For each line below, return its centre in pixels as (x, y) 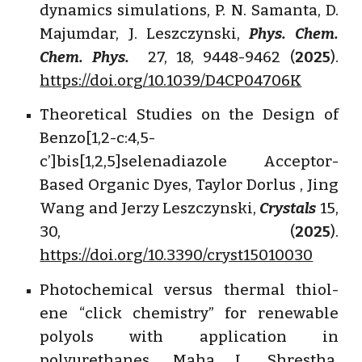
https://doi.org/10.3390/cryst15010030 (177, 256)
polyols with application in (189, 337)
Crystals (288, 209)
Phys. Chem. (294, 34)
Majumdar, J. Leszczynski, (145, 34)
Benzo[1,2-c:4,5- (98, 139)
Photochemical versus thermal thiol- (189, 290)
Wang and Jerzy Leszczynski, (150, 209)
